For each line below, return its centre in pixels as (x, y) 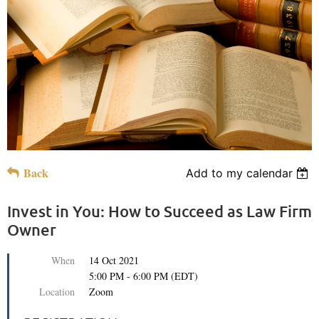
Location (57, 291)
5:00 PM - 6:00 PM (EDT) (143, 276)
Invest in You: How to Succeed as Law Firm (159, 211)
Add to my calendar (240, 173)
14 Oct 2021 (114, 260)
